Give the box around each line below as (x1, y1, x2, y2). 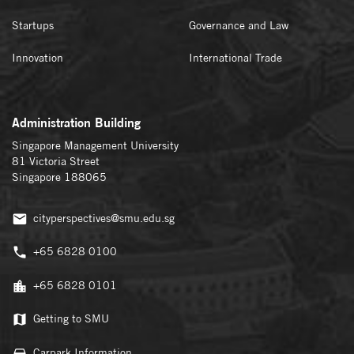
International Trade (189, 51, 282, 65)
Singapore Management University (12, 139, 179, 153)
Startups (12, 18, 54, 32)
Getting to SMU (33, 312, 109, 326)
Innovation (12, 51, 63, 65)
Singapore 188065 (12, 171, 107, 184)
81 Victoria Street (12, 155, 100, 168)
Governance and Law (189, 18, 288, 32)
